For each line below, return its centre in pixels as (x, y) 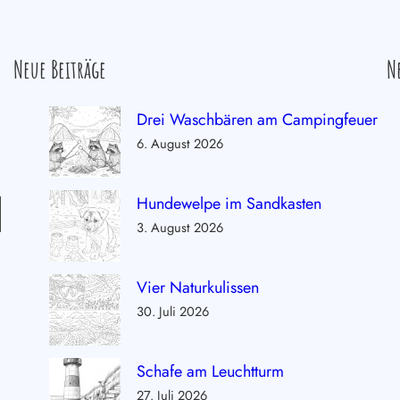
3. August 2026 (179, 227)
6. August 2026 (179, 143)
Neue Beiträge (59, 70)
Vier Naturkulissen (197, 287)
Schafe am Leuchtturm (210, 371)
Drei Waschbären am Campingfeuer (257, 119)
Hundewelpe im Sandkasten (229, 203)
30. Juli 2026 (172, 311)
